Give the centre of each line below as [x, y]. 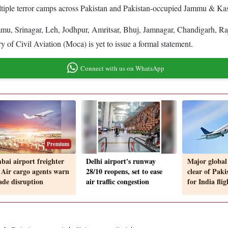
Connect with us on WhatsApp [122, 68]
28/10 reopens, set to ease [124, 172]
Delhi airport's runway [121, 161]
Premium [58, 144]
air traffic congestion [118, 182]
